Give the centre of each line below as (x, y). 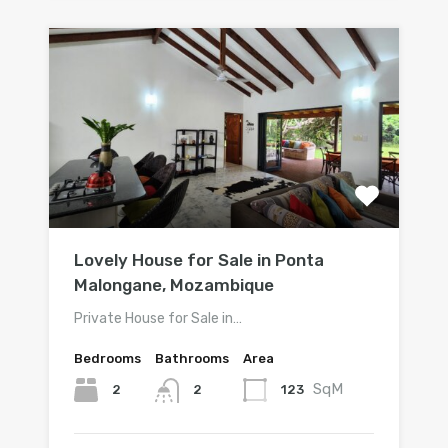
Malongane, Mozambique (174, 285)
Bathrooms (192, 359)
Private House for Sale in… (158, 319)
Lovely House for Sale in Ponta (199, 260)
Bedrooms (107, 359)
